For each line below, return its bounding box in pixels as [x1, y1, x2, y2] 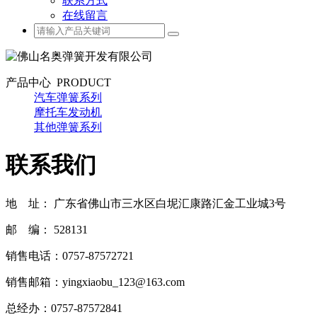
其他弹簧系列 [34, 121, 102, 133]
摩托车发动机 [34, 106, 102, 118]
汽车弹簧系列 [34, 91, 102, 103]
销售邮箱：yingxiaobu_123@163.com [6, 275, 185, 288]
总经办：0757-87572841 [6, 301, 122, 314]
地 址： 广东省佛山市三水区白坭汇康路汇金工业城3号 [6, 197, 286, 209]
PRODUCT [51, 76, 111, 88]
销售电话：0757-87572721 [6, 249, 134, 262]
